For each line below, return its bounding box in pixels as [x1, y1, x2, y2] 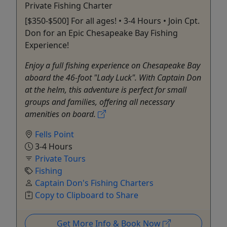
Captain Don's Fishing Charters [35, 177, 154, 188]
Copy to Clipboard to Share [35, 189, 138, 201]
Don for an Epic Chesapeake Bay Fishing [25, 27, 178, 39]
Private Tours [35, 153, 86, 164]
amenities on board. [25, 108, 98, 120]
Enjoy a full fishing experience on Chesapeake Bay [25, 59, 200, 71]
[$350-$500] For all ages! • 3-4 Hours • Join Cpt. [25, 15, 200, 26]
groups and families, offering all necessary [25, 96, 174, 107]
